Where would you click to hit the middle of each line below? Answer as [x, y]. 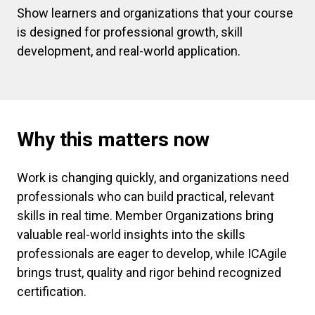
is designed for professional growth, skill [130, 32]
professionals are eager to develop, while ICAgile [152, 253]
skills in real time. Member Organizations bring [145, 215]
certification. [52, 291]
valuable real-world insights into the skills [131, 234]
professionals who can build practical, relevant [146, 196]
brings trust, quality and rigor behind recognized [149, 272]
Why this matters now [113, 139]
